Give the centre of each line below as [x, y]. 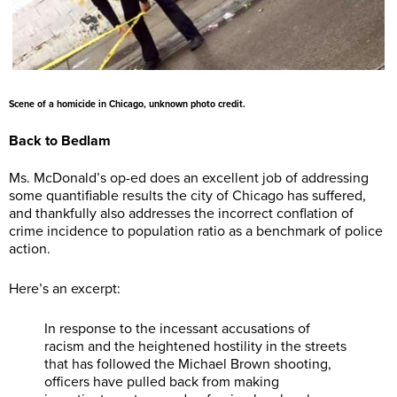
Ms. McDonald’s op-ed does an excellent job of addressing [189, 178]
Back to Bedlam [60, 141]
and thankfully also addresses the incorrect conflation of [181, 213]
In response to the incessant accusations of [177, 328]
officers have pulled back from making [162, 381]
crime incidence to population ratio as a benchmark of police [196, 231]
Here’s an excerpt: [65, 288]
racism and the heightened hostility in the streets [195, 346]
